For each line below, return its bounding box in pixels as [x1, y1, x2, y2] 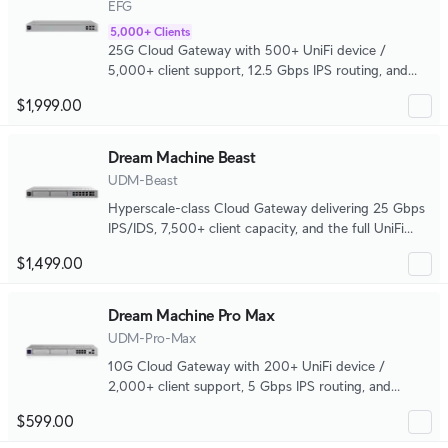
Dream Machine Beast [108, 149, 256, 166]
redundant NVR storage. [108, 398, 255, 414]
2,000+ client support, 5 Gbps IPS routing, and [108, 378, 391, 394]
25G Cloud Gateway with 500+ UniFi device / [108, 42, 386, 58]
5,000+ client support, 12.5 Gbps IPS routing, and [108, 62, 408, 78]
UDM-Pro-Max [108, 330, 196, 346]
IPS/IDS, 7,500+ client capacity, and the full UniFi [108, 220, 404, 236]
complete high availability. [108, 82, 264, 98]
